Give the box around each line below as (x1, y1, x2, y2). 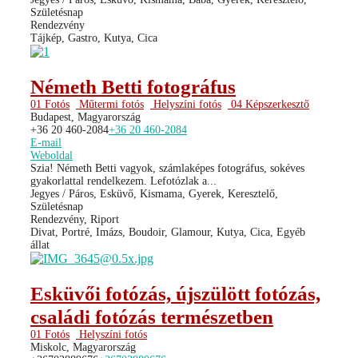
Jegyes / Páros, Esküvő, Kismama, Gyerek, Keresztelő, (30, 187, 278, 200)
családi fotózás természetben (30, 305, 273, 328)
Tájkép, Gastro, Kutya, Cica (30, 31, 157, 44)
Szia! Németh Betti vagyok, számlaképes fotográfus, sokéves (30, 161, 304, 174)
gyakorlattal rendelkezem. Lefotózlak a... (30, 174, 217, 187)
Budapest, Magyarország (30, 110, 141, 123)
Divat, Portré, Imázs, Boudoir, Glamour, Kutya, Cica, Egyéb (30, 225, 305, 238)
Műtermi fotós (76, 97, 144, 110)
